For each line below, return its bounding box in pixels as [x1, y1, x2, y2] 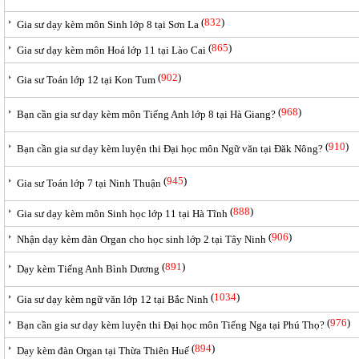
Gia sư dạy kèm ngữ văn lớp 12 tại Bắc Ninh [17, 293, 208, 305]
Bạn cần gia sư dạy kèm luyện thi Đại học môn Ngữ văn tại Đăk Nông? [17, 143, 323, 155]
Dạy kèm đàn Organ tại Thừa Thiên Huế [17, 345, 189, 357]
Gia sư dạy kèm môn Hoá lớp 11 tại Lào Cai [17, 44, 206, 56]
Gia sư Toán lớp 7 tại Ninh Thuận [17, 177, 161, 189]
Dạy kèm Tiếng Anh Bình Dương [17, 263, 159, 275]
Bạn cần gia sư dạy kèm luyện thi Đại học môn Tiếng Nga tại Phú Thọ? [17, 319, 325, 331]
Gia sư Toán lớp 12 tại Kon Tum [17, 74, 155, 86]
